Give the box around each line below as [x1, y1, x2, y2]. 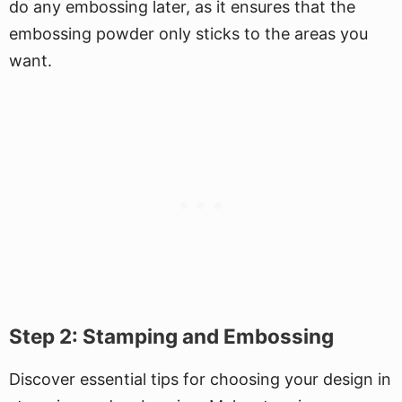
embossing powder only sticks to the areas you [9, 24, 368, 43]
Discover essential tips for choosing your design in [9, 370, 391, 389]
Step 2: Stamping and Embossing [9, 324, 334, 348]
